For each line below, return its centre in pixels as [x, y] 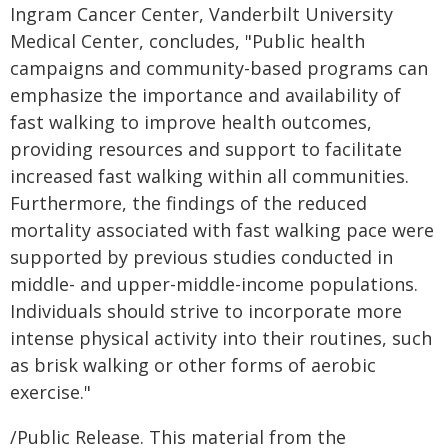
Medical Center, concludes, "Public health [187, 41]
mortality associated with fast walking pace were [222, 230]
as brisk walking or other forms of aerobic [193, 365]
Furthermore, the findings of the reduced [188, 203]
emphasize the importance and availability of [205, 95]
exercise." [50, 392]
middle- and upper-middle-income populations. [214, 284]
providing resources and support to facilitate [206, 149]
